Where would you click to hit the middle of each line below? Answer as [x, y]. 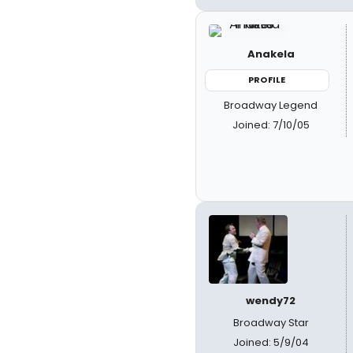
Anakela [271, 54]
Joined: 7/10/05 [271, 124]
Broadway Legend [271, 105]
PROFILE [267, 80]
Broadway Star [271, 323]
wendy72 [271, 301]
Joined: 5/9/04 [271, 342]
